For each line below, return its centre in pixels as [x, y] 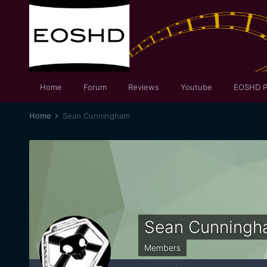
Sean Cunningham [96, 116]
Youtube [196, 87]
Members [162, 248]
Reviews [143, 87]
